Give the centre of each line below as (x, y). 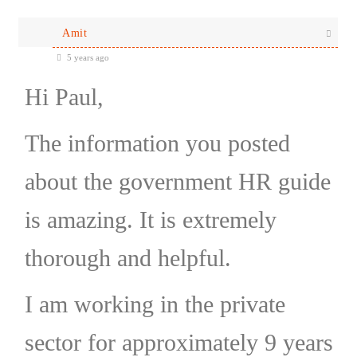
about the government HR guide (177, 181)
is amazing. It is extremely (150, 219)
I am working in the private (155, 304)
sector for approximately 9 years (178, 342)
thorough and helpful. (127, 257)
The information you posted (157, 143)
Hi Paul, (64, 96)
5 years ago (86, 57)
